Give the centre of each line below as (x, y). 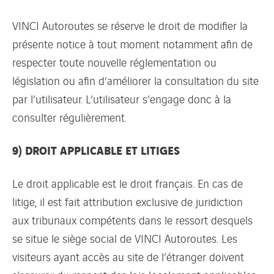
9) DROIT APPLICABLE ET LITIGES (96, 150)
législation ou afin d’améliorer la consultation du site (135, 80)
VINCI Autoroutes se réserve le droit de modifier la (130, 25)
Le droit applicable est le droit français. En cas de (128, 183)
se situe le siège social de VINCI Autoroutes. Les (125, 238)
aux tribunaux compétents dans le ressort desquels (132, 219)
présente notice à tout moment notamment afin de (132, 43)
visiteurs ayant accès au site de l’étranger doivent (128, 256)
